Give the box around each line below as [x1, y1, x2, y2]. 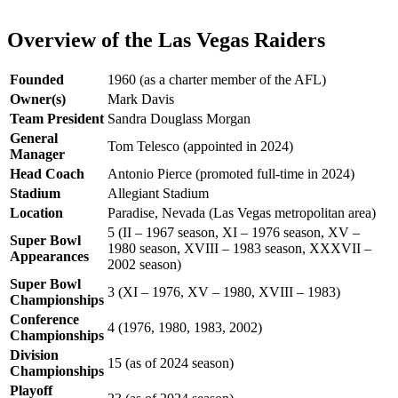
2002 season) [107, 257, 181, 273]
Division [10, 347, 59, 363]
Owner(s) [10, 92, 66, 107]
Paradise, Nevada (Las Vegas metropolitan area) [107, 205, 376, 221]
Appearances [10, 249, 89, 265]
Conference [10, 312, 79, 328]
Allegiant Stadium [107, 186, 209, 202]
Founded [10, 72, 64, 88]
